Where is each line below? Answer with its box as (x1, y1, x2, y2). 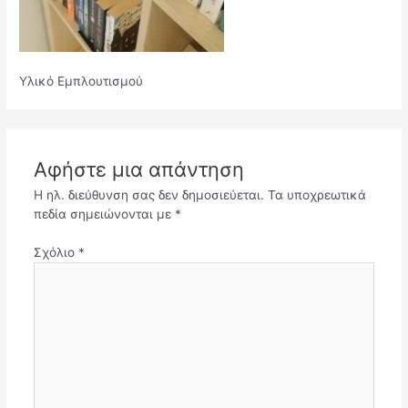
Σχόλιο (33, 244, 78, 260)
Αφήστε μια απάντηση (33, 158, 244, 182)
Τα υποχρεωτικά (267, 188, 366, 203)
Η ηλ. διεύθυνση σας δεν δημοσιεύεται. (33, 188, 264, 203)
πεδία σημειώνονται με (33, 207, 175, 222)
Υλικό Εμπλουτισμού (19, 73, 144, 88)
